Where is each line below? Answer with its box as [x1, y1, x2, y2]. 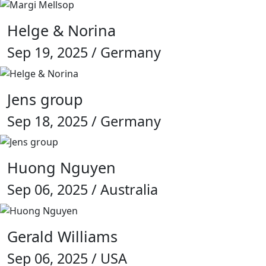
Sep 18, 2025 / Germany [7, 111, 161, 131]
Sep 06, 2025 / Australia [7, 180, 158, 199]
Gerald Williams [7, 226, 118, 247]
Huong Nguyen [7, 157, 116, 178]
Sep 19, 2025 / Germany [7, 42, 161, 62]
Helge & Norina [7, 20, 116, 40]
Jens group [7, 88, 83, 109]
